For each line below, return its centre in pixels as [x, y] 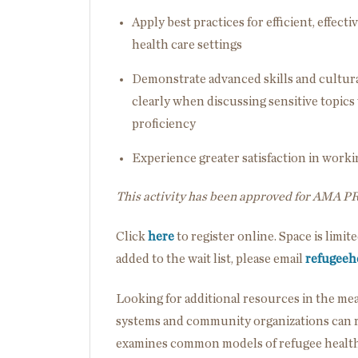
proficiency [164, 124]
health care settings [187, 45]
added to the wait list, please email [211, 259]
